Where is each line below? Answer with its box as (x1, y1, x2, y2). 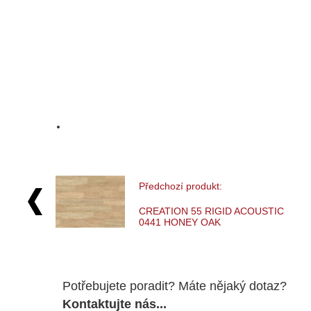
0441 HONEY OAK (138, 217, 221, 228)
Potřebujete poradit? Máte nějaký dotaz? (62, 279, 287, 294)
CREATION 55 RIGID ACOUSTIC (138, 205, 284, 217)
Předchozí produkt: (138, 180, 222, 192)
